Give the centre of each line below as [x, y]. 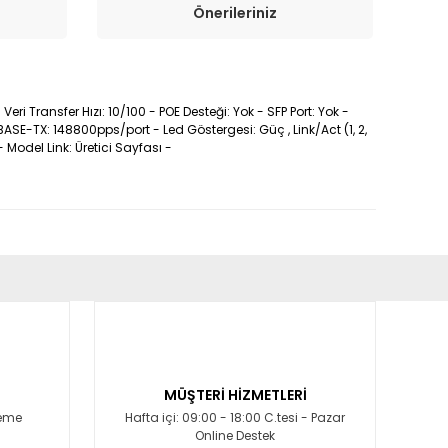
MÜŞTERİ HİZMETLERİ [235, 394]
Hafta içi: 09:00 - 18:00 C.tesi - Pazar [235, 417]
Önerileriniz [235, 13]
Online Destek [235, 435]
